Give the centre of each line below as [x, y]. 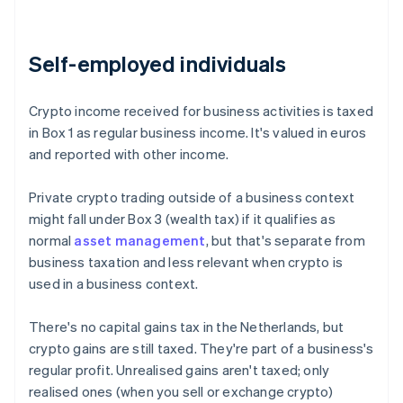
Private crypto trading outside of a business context [192, 197]
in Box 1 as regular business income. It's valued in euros [198, 133]
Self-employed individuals [158, 64]
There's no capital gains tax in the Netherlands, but [187, 327]
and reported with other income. [129, 154]
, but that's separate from [285, 241]
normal [52, 241]
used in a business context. [114, 284]
